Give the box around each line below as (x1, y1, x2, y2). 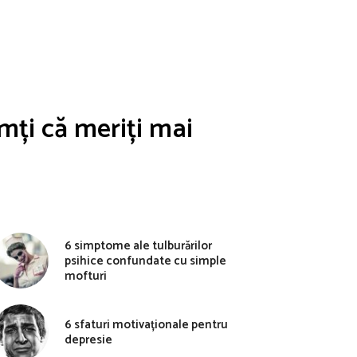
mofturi (65, 265, 107, 286)
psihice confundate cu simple (65, 250, 226, 271)
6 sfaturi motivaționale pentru (65, 315, 228, 335)
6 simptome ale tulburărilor (65, 235, 212, 256)
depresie (65, 330, 112, 350)
